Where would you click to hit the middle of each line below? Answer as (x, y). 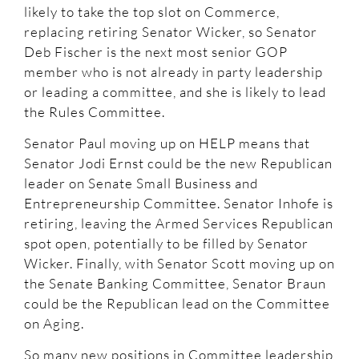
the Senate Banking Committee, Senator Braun (175, 283)
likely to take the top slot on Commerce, (152, 11)
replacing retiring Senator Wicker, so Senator (171, 31)
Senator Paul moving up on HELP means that (167, 143)
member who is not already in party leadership (173, 71)
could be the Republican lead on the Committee (177, 303)
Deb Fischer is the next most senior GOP (156, 51)
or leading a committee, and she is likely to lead (175, 91)
